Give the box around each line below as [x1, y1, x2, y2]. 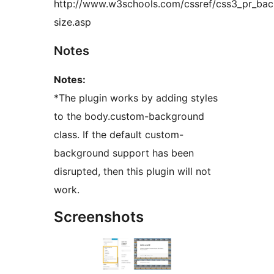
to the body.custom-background [54, 110, 204, 123]
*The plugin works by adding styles [54, 92, 218, 105]
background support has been [54, 147, 194, 160]
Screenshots [54, 208, 144, 226]
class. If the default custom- [54, 128, 183, 141]
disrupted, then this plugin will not [54, 165, 211, 178]
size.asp [54, 16, 91, 29]
